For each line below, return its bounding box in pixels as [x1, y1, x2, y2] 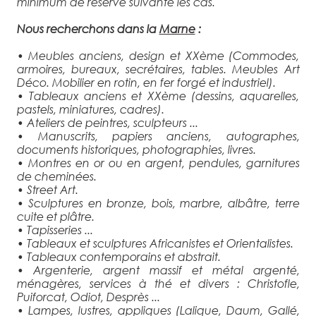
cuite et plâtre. [16, 209, 95, 223]
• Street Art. [16, 182, 78, 196]
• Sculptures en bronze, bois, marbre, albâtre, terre [16, 195, 300, 209]
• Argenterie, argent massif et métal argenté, [16, 262, 300, 276]
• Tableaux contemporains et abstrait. [16, 249, 221, 263]
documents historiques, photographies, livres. [16, 142, 256, 156]
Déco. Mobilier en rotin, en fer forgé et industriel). [16, 75, 276, 89]
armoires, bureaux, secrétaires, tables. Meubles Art [16, 61, 300, 75]
